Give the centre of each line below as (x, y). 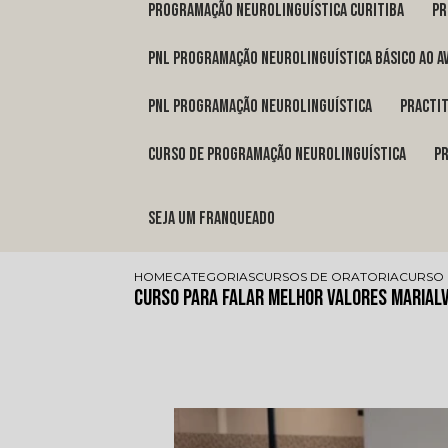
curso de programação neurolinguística (281, 155)
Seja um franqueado (215, 219)
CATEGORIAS (214, 277)
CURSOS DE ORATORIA (327, 277)
